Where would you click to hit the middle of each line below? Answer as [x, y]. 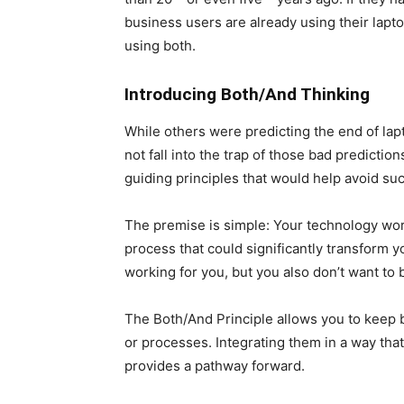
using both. [160, 45]
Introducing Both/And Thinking [247, 94]
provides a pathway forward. [215, 365]
